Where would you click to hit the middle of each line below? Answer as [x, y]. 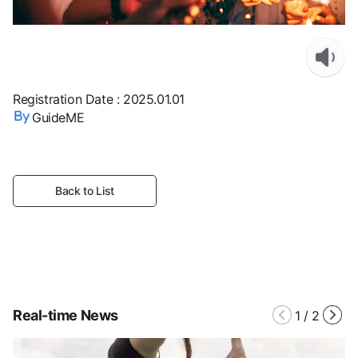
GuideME [58, 117]
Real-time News [66, 316]
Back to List [85, 191]
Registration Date [63, 99]
